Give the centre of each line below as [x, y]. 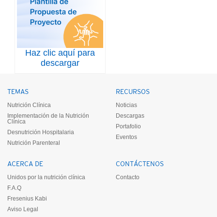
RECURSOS [133, 91]
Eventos [126, 137]
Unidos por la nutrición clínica [46, 177]
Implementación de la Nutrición [48, 116]
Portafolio [128, 126]
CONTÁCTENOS [140, 163]
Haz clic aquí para [60, 53]
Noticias [126, 105]
